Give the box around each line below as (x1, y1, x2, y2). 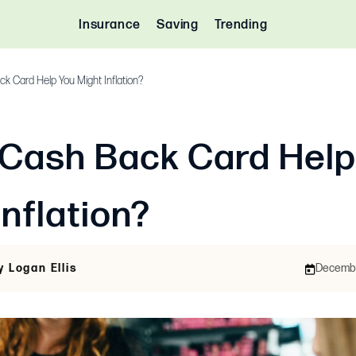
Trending (215, 17, 268, 33)
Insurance (79, 17, 141, 33)
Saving (157, 17, 199, 33)
